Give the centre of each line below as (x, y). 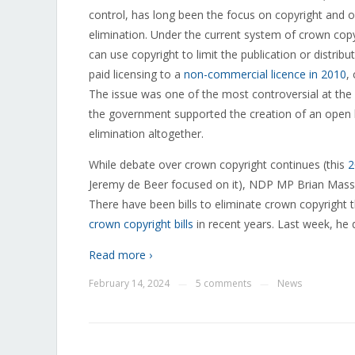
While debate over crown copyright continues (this (218, 164)
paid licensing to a (136, 74)
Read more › (120, 255)
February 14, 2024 (129, 283)
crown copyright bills (141, 224)
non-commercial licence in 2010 (265, 74)
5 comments (223, 283)
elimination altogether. (146, 134)
